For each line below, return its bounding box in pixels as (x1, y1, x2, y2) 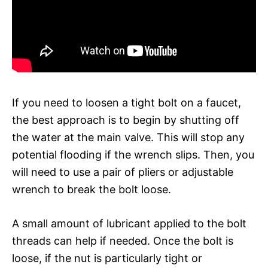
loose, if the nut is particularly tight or (12, 251, 202, 264)
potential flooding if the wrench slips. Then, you (12, 148, 254, 161)
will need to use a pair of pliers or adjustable (12, 165, 233, 178)
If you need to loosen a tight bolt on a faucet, (12, 96, 241, 109)
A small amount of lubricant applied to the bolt (12, 217, 246, 230)
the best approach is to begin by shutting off (12, 113, 239, 126)
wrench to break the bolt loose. (12, 182, 171, 196)
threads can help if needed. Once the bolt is (12, 234, 233, 247)
